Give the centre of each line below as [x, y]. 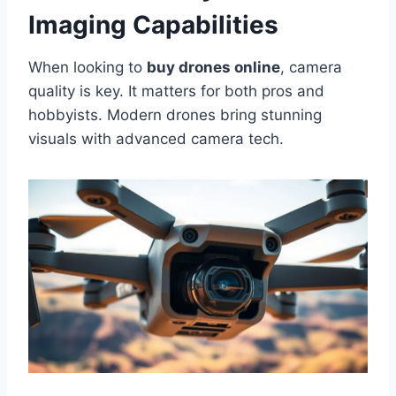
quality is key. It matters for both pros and [176, 91]
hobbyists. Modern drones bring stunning [175, 114]
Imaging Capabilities [153, 24]
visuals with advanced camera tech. [156, 138]
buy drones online [213, 67]
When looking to [88, 67]
